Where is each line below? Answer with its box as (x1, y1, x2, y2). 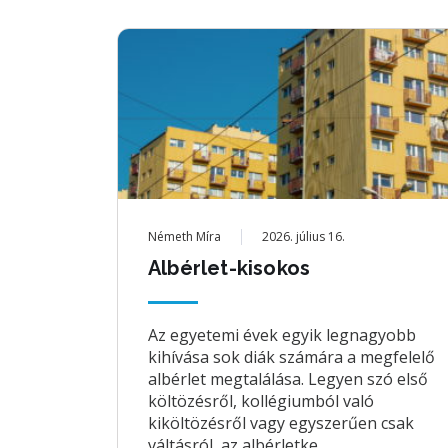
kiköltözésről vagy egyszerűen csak (148, 412, 414, 434)
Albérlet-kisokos (148, 256, 311, 280)
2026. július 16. (262, 228, 345, 245)
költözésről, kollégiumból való (148, 390, 374, 412)
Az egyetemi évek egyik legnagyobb (148, 324, 416, 346)
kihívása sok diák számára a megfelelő (148, 346, 435, 368)
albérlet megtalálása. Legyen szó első (148, 368, 428, 390)
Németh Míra (148, 228, 221, 245)
